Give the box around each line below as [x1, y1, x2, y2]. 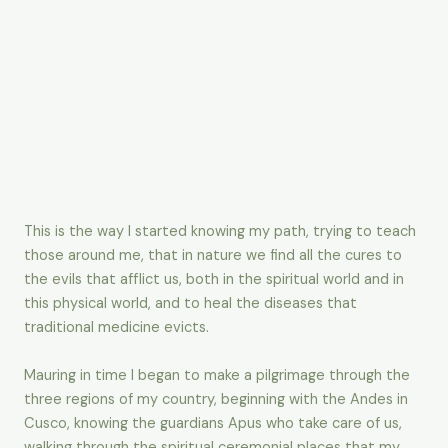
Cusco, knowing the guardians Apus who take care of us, [24, 414, 402, 434]
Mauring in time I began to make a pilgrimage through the [24, 366, 410, 386]
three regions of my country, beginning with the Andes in [24, 390, 408, 410]
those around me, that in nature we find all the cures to [24, 246, 402, 266]
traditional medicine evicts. [24, 318, 209, 338]
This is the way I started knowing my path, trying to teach [24, 222, 416, 242]
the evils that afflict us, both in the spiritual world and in [24, 270, 404, 290]
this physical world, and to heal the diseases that [24, 294, 357, 314]
